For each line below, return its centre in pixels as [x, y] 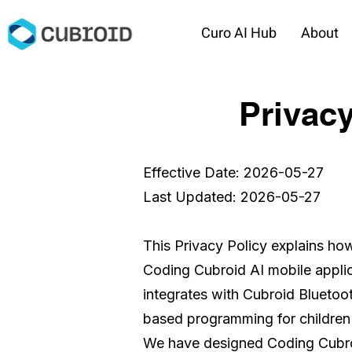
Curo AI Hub [239, 33]
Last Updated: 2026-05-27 [232, 196]
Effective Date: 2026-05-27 [233, 172]
